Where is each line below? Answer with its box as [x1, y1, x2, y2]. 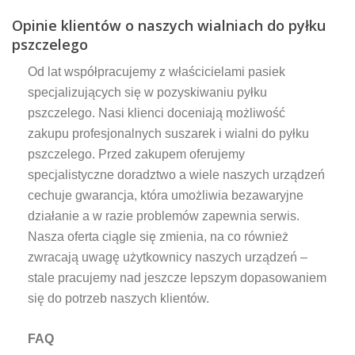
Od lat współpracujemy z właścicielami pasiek [28, 64, 285, 78]
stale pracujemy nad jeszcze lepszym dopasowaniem [28, 270, 326, 284]
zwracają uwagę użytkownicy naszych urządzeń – [28, 250, 307, 264]
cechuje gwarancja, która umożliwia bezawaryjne [28, 188, 303, 202]
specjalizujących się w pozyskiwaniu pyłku [28, 85, 267, 99]
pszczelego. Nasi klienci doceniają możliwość [28, 105, 285, 120]
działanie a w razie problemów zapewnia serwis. [28, 208, 300, 223]
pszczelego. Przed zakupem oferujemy [28, 147, 245, 161]
